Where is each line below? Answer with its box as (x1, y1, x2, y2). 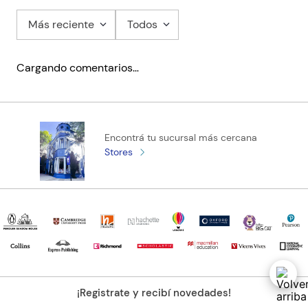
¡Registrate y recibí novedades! (77, 285, 231, 300)
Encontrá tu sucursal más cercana (104, 131, 258, 144)
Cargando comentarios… (16, 60, 139, 75)
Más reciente (28, 16, 94, 32)
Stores (104, 146, 133, 159)
